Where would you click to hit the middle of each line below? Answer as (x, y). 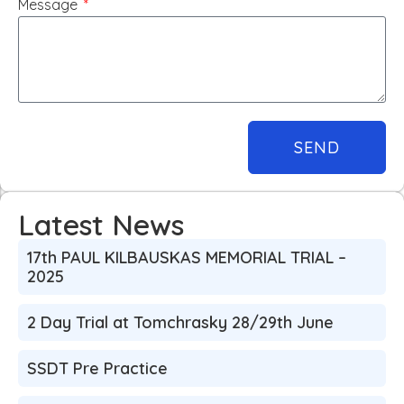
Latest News (101, 225)
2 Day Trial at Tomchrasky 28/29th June (180, 322)
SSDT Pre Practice (97, 368)
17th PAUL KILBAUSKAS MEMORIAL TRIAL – (186, 257)
